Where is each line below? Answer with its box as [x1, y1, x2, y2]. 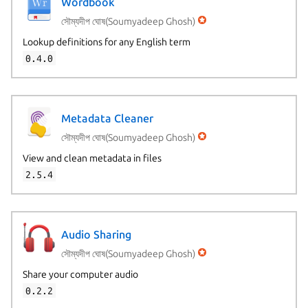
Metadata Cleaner [60, 112, 153, 125]
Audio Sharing [60, 228, 131, 241]
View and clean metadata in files [22, 152, 162, 164]
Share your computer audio [22, 268, 138, 280]
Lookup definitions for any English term [22, 36, 190, 47]
